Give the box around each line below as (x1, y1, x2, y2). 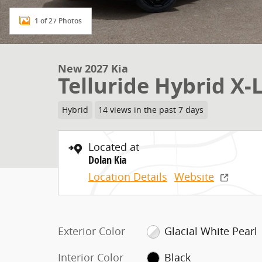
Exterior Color (58, 223, 125, 238)
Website (174, 169, 214, 184)
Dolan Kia (88, 152, 126, 167)
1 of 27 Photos (35, 16, 82, 25)
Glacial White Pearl (164, 223, 258, 238)
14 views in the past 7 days (98, 104, 204, 115)
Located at (88, 139, 139, 154)
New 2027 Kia (58, 61, 128, 76)
